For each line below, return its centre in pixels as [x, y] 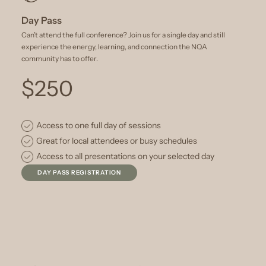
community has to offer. [60, 58]
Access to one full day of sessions [99, 125]
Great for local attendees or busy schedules [117, 140]
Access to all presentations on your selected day [125, 156]
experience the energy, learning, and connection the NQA [114, 46]
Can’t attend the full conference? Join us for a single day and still [123, 34]
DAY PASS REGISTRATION [79, 172]
